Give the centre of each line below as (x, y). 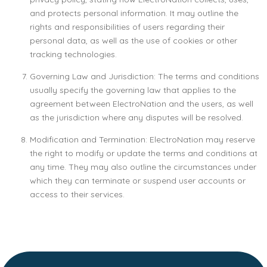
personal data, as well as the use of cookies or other (133, 41)
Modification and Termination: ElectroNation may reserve (142, 139)
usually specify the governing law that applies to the (133, 90)
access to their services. (77, 194)
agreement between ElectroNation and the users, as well (142, 104)
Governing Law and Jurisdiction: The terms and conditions (145, 76)
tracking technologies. (73, 54)
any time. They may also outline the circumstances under (143, 167)
